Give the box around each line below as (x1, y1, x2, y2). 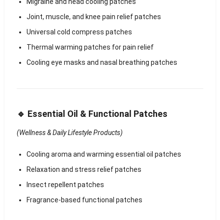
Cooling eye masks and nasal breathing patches (26, 58, 177, 66)
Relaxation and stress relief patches (26, 165, 141, 173)
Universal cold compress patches (26, 27, 132, 36)
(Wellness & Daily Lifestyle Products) (16, 128, 123, 137)
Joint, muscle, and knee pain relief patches (26, 12, 161, 21)
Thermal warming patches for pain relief (26, 43, 154, 51)
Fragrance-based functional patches (26, 195, 142, 204)
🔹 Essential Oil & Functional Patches (16, 108, 167, 119)
